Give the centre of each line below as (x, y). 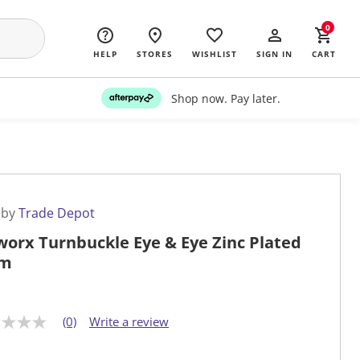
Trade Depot (57, 213)
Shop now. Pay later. (225, 98)
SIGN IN (274, 54)
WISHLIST (215, 54)
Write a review (129, 322)
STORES (155, 54)
